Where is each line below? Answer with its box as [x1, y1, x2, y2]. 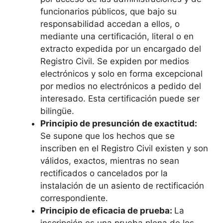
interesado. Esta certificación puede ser [40, 94, 200, 104]
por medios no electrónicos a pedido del [40, 81, 201, 92]
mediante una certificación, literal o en [40, 31, 194, 42]
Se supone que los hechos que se [40, 131, 175, 141]
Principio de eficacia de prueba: [40, 206, 174, 216]
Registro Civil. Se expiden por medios [40, 56, 189, 67]
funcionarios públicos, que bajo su [40, 6, 177, 17]
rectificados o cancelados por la [40, 168, 168, 179]
